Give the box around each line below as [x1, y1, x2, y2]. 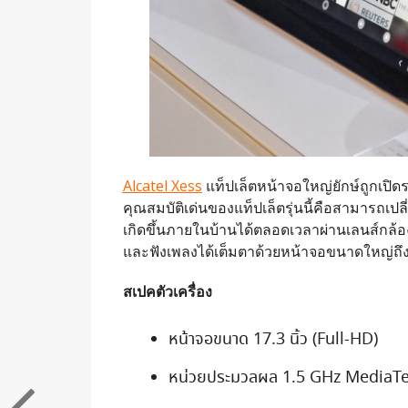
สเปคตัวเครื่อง [122, 281, 212, 302]
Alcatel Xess [122, 176, 202, 197]
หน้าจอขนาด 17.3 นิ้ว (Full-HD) [168, 328, 378, 352]
